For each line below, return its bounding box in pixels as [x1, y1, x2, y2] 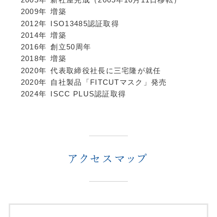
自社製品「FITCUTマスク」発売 [50, 78, 167, 86]
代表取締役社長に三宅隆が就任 [50, 66, 161, 75]
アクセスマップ [68, 153, 149, 165]
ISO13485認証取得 [50, 19, 119, 28]
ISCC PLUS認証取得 [50, 90, 126, 98]
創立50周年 [50, 43, 92, 51]
